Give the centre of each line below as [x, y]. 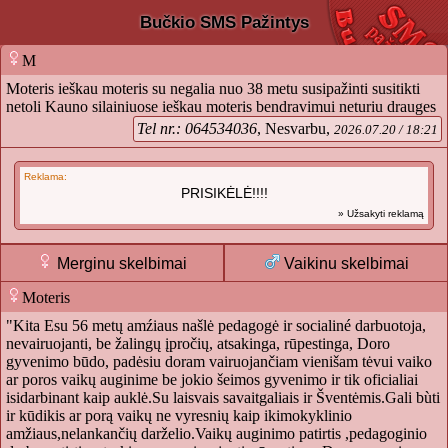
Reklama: [45, 177]
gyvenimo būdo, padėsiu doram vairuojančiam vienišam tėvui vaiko [219, 362]
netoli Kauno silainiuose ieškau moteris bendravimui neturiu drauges [221, 107]
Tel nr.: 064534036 [197, 129]
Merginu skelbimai [120, 264]
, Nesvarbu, [295, 129]
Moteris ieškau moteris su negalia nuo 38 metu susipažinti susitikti [213, 89]
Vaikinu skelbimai [344, 264]
